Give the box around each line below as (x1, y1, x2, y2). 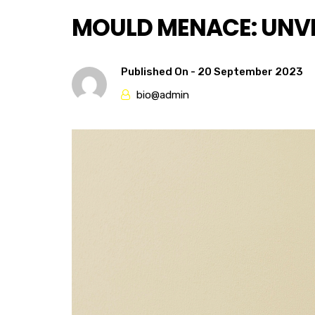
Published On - (121, 65, 198, 78)
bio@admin (136, 89, 189, 101)
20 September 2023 (198, 65, 303, 78)
